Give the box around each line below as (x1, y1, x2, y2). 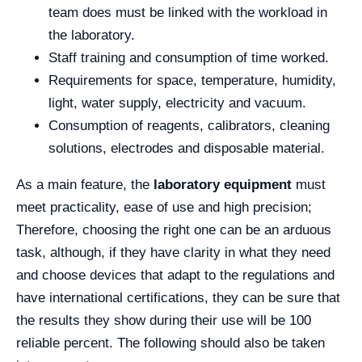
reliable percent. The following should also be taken (16, 335, 325, 351)
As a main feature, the (16, 176, 154, 192)
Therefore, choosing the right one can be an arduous (16, 221, 331, 238)
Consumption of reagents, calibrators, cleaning (48, 117, 330, 133)
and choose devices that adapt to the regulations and (16, 267, 335, 283)
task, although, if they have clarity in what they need (16, 244, 330, 260)
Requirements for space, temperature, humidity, (48, 72, 336, 88)
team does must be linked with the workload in (48, 4, 327, 20)
